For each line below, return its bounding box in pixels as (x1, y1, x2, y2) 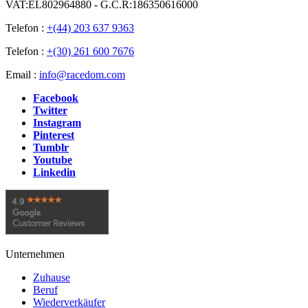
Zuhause (33, 271, 70, 283)
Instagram (33, 116, 81, 129)
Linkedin (33, 166, 76, 178)
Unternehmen (5, 247, 65, 260)
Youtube (33, 153, 72, 166)
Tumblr (33, 141, 69, 153)
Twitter (33, 104, 67, 116)
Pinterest (33, 129, 74, 141)
